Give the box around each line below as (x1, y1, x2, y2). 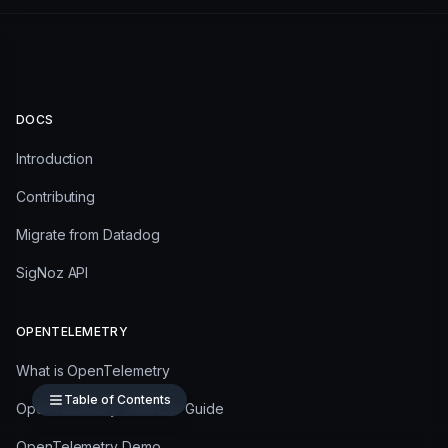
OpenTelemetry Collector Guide (16, 400, 224, 418)
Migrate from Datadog (16, 226, 160, 244)
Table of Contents (64, 392, 171, 407)
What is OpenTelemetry (16, 362, 170, 380)
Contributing (16, 188, 96, 206)
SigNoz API (16, 264, 89, 282)
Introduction (16, 150, 94, 168)
